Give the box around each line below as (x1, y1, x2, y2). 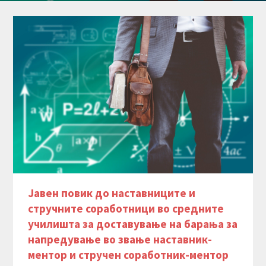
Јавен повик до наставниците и (28, 186, 196, 201)
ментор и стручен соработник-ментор (28, 248, 229, 262)
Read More (182, 2, 226, 14)
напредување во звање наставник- (28, 232, 213, 247)
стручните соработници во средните (28, 201, 224, 216)
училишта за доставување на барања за (28, 217, 238, 232)
